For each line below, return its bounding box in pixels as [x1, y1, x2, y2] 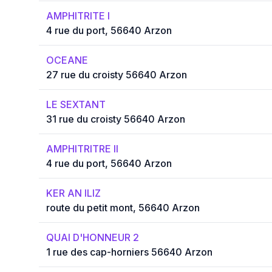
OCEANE [46, 54, 88, 67]
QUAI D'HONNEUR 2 [46, 231, 139, 244]
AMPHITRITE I [46, 10, 110, 22]
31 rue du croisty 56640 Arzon [46, 113, 185, 126]
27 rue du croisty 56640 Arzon [46, 69, 187, 81]
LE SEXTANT [46, 98, 106, 111]
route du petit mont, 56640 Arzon [46, 202, 200, 214]
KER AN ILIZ [46, 187, 101, 200]
